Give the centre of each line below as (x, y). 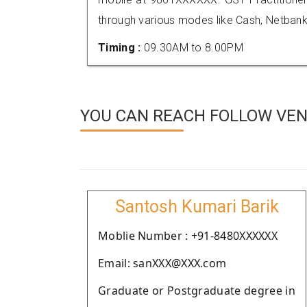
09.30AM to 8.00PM (193, 48)
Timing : (121, 48)
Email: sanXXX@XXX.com (162, 263)
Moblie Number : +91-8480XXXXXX (188, 236)
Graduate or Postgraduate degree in (197, 291)
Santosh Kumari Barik (197, 207)
